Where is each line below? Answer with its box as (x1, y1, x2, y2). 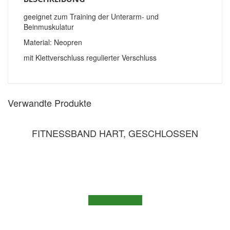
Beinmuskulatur (24, 22, 74, 32)
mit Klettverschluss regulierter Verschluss (24, 52, 157, 63)
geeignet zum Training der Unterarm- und (24, 11, 159, 22)
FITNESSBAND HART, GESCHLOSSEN (32, 126, 198, 140)
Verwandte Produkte (8, 96, 91, 109)
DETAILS (88, 195, 142, 205)
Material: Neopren (24, 37, 82, 47)
